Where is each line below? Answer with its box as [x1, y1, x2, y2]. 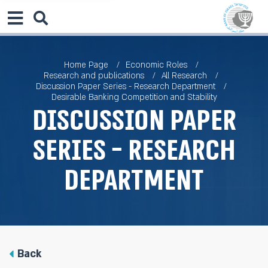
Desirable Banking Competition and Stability [51, 92, 217, 103]
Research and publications [44, 70, 144, 81]
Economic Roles [125, 59, 190, 71]
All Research [162, 70, 207, 81]
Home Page [63, 59, 108, 71]
